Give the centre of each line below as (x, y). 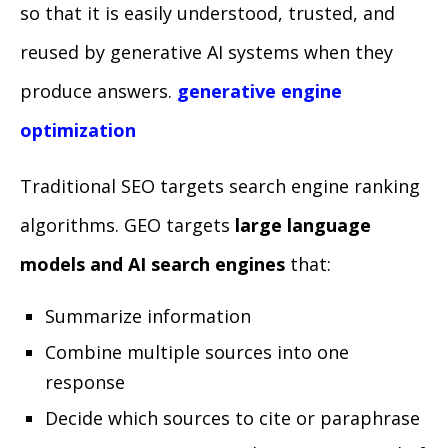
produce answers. (96, 91)
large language (303, 225)
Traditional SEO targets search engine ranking (220, 186)
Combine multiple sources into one (197, 352)
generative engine (257, 91)
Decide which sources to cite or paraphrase (232, 418)
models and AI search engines (152, 264)
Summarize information (148, 316)
